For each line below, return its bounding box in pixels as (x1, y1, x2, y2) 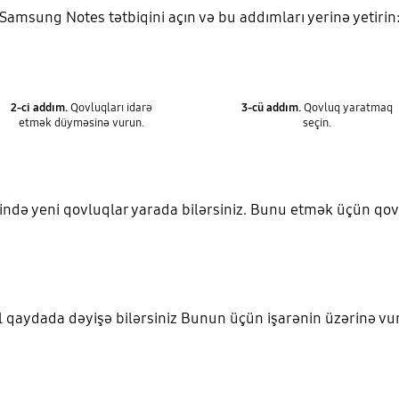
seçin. (303, 115, 332, 130)
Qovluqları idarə (68, 100, 153, 115)
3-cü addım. (241, 100, 302, 115)
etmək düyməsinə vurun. (19, 115, 145, 130)
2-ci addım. (11, 100, 69, 115)
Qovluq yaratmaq (301, 100, 394, 115)
